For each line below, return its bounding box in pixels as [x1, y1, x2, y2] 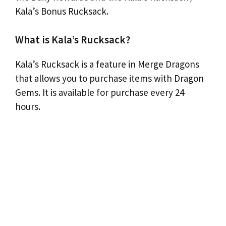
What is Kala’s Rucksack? [15, 33, 130, 46]
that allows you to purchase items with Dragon [15, 72, 204, 84]
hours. [15, 100, 40, 112]
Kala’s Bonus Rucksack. [15, 5, 108, 17]
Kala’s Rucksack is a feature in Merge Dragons [15, 58, 199, 70]
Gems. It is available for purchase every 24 [15, 86, 184, 98]
